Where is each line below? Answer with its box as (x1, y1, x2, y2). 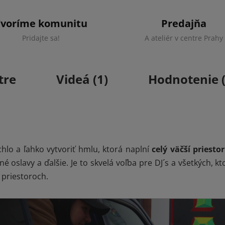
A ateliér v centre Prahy (145, 33, 223, 43)
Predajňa (161, 16, 207, 30)
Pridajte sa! (22, 33, 60, 43)
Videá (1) (56, 70, 108, 87)
